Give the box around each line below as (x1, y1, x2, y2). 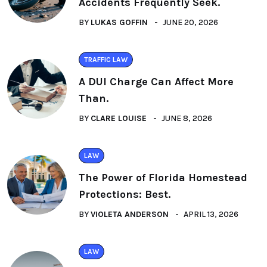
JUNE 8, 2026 (162, 113, 212, 123)
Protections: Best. (79, 188, 170, 201)
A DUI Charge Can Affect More (79, 75, 234, 88)
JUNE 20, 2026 (163, 17, 218, 27)
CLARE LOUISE (91, 113, 147, 123)
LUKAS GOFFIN (91, 17, 148, 27)
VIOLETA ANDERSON (91, 209, 169, 219)
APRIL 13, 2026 (184, 209, 238, 219)
